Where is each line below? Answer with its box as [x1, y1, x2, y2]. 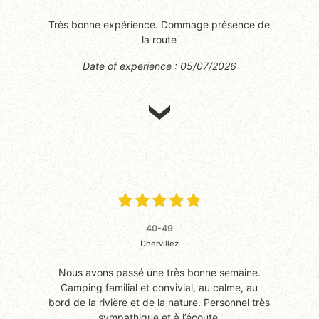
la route [142, 33, 177, 46]
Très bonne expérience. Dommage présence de [48, 18, 271, 31]
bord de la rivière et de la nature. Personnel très [48, 296, 271, 308]
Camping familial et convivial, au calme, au [61, 281, 258, 293]
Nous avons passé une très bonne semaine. [58, 266, 261, 278]
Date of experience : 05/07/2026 [82, 59, 236, 72]
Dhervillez [140, 238, 179, 249]
